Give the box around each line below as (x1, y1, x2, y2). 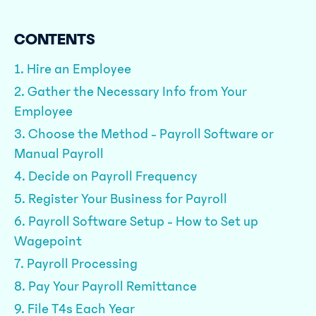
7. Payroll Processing (14, 256, 140, 272)
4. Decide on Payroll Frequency (14, 169, 197, 184)
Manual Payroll (14, 146, 104, 162)
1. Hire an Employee (14, 61, 134, 77)
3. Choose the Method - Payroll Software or (14, 126, 274, 142)
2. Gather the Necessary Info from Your (14, 84, 247, 99)
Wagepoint (14, 233, 82, 249)
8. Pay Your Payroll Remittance (14, 279, 197, 294)
